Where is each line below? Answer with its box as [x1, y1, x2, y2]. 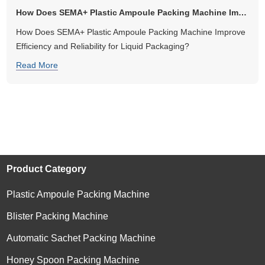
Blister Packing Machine [7, 211, 109, 221]
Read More [16, 60, 59, 70]
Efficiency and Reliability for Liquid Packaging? [16, 41, 190, 51]
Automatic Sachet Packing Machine [7, 232, 156, 243]
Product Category [7, 163, 87, 174]
